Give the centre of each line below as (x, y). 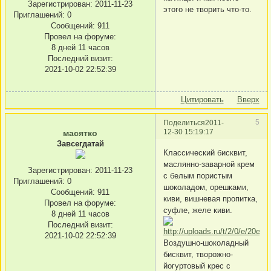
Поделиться (184, 122)
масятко (80, 133)
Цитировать (202, 99)
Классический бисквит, (205, 153)
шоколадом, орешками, (206, 187)
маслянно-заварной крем (209, 164)
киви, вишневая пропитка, (211, 199)
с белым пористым (198, 176)
